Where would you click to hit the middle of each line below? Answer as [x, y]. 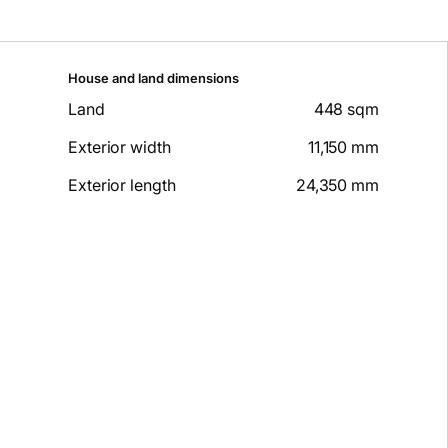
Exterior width [119, 147]
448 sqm [346, 109]
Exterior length [122, 185]
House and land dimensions [153, 78]
